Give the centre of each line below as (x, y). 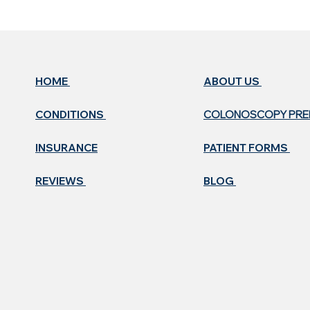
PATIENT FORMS (247, 148)
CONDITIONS (71, 115)
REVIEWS (61, 181)
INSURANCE (66, 148)
